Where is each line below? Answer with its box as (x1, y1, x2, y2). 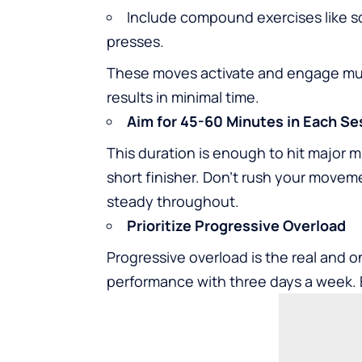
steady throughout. (107, 191, 239, 211)
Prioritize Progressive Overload (127, 215, 346, 235)
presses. (107, 31, 164, 51)
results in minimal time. (107, 86, 259, 107)
